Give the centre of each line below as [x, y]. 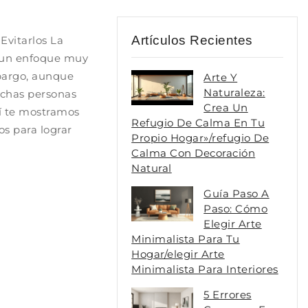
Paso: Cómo [236, 209]
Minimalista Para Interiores [205, 269]
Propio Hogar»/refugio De [200, 138]
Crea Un [226, 108]
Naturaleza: [234, 93]
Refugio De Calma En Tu [198, 123]
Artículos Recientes [192, 41]
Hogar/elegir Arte [178, 254]
